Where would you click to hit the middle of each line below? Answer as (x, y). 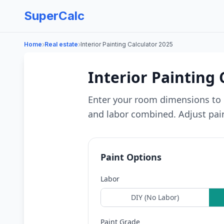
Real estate (61, 44)
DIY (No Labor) (155, 197)
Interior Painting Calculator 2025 (127, 44)
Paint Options (131, 157)
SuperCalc (54, 16)
